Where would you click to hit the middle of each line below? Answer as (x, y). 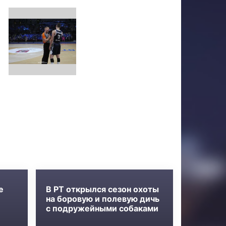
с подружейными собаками (102, 208)
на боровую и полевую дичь (103, 199)
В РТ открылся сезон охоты (103, 189)
